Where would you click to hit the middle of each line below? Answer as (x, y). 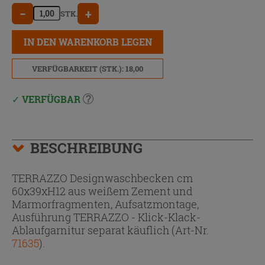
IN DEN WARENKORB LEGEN (88, 41)
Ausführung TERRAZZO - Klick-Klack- (106, 217)
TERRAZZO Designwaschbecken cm (102, 178)
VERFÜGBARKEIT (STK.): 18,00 (88, 68)
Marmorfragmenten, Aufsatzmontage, (105, 204)
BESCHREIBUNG (86, 148)
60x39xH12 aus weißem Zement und (102, 191)
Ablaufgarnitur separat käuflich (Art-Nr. (110, 230)
